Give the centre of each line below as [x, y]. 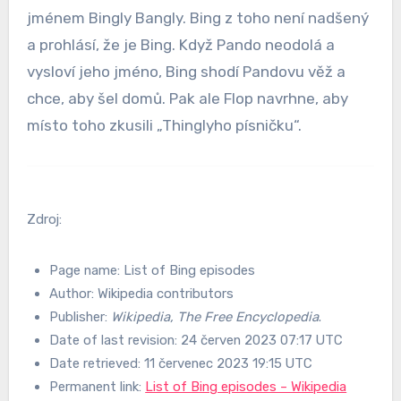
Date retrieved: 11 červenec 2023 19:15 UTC [181, 363]
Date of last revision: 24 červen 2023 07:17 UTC [196, 340]
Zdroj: [44, 219]
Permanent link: [98, 386]
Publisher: [81, 316]
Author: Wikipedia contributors [142, 293]
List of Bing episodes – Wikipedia [246, 386]
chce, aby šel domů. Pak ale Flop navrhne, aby [187, 99]
